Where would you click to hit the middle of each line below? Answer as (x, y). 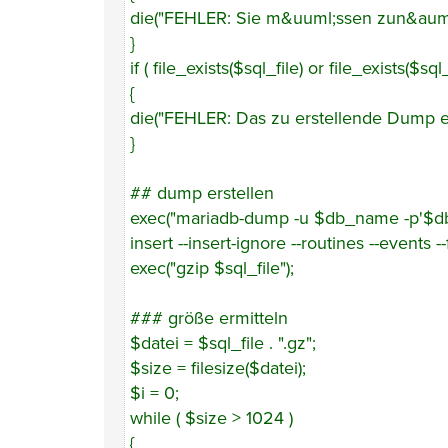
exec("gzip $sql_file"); (212, 268)
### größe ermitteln (209, 318)
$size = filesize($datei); (218, 368)
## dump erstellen (202, 193)
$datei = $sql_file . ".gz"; (223, 343)
